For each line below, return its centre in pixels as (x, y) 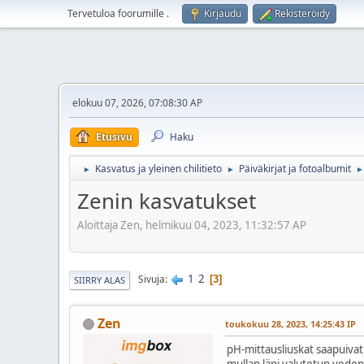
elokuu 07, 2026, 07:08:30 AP (137, 103)
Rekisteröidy (302, 13)
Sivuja (152, 279)
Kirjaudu (223, 13)
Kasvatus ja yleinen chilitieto (158, 169)
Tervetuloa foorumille (117, 13)
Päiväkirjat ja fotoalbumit (295, 169)
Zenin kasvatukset (167, 201)
